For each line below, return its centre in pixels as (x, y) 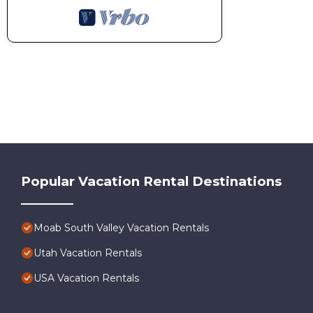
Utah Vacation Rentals (88, 253)
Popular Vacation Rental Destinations (151, 181)
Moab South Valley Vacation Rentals (121, 227)
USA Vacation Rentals (86, 278)
